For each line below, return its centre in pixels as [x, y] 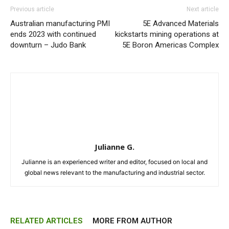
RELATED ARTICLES [46, 221]
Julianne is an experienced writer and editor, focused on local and [114, 162]
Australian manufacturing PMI [60, 24]
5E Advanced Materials [181, 24]
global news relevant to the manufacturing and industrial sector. [114, 173]
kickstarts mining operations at [167, 34]
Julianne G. [114, 147]
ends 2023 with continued [53, 34]
